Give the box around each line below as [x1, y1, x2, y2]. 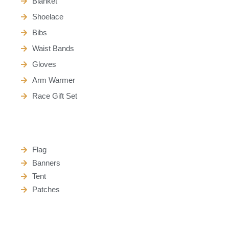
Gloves [32, 60, 56, 68]
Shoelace [32, 12, 63, 21]
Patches [32, 185, 60, 194]
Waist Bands [32, 44, 74, 53]
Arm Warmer [32, 76, 75, 84]
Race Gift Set [32, 91, 77, 100]
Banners [32, 158, 60, 167]
